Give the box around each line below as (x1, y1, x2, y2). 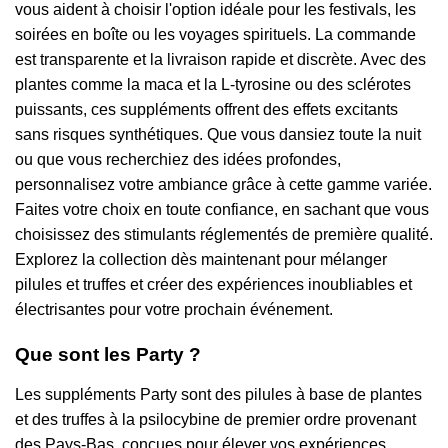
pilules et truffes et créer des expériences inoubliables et (15, 276, 412, 294)
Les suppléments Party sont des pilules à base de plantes (15, 385, 422, 403)
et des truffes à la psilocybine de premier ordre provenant (15, 410, 416, 428)
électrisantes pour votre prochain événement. (15, 301, 333, 319)
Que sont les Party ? (15, 343, 201, 365)
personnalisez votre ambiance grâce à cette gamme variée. (15, 176, 432, 194)
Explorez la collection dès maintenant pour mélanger (15, 251, 387, 269)
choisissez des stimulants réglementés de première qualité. (15, 226, 433, 244)
